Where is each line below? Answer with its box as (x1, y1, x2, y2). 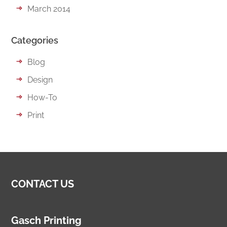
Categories (11, 34, 59, 46)
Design (27, 74, 53, 85)
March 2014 (27, 4, 71, 14)
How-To (27, 92, 58, 102)
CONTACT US (11, 178, 74, 191)
